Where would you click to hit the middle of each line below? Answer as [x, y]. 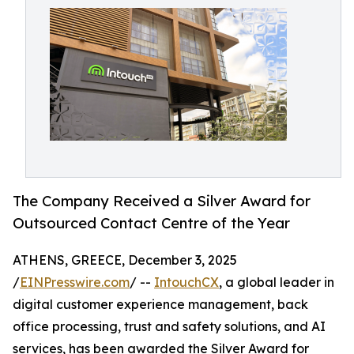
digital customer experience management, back [160, 305]
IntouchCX [186, 282]
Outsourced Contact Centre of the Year [151, 223]
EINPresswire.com [75, 282]
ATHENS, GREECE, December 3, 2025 [125, 260]
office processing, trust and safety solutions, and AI [169, 327]
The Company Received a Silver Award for [162, 201]
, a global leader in [277, 282]
